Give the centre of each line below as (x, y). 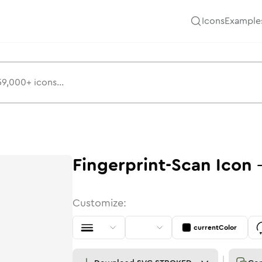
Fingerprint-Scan (142, 165)
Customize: (99, 203)
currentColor (215, 227)
